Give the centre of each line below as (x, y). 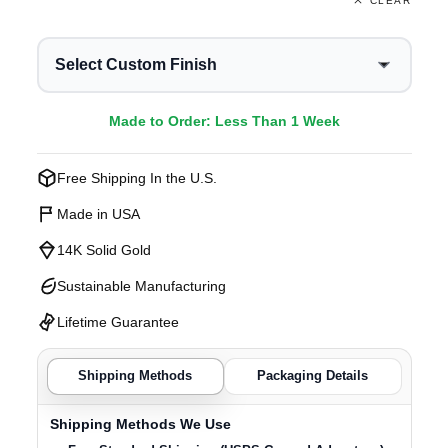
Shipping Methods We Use (140, 424)
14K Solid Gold (103, 249)
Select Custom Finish (135, 65)
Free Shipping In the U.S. (136, 177)
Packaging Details (313, 376)
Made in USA (98, 213)
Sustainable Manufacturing (141, 285)
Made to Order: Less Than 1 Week (224, 121)
